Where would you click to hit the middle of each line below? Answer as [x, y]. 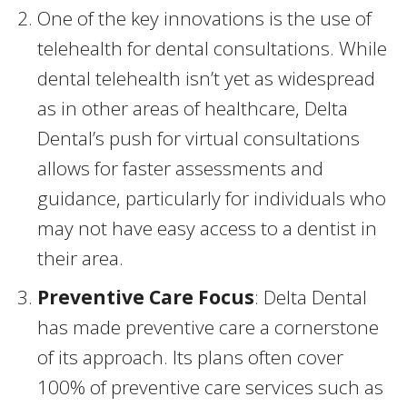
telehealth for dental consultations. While [212, 49]
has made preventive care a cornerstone [208, 328]
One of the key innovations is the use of [204, 19]
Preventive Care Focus [146, 298]
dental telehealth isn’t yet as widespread [206, 79]
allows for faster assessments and [180, 169]
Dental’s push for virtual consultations [199, 139]
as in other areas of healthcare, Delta [193, 109]
